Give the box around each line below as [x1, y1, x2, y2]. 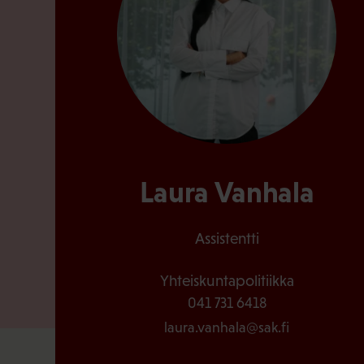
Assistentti [194, 229, 259, 247]
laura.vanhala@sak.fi [164, 318, 290, 336]
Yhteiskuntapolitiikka [159, 271, 294, 289]
